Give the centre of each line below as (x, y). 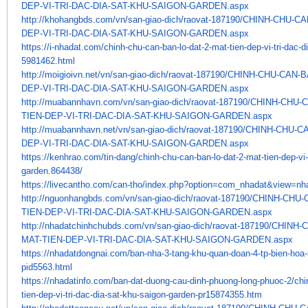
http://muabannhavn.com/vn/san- (87, 102)
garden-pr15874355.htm (215, 294)
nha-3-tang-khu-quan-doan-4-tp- (209, 253)
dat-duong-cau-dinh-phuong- (186, 280)
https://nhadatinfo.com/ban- (76, 280)
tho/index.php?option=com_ (185, 184)
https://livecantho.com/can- (76, 184)
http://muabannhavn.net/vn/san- (85, 129)
